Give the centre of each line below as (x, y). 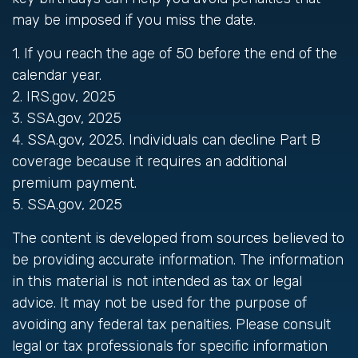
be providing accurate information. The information (178, 260)
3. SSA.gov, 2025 (67, 118)
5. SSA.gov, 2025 (67, 205)
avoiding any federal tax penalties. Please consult (171, 324)
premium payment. (74, 183)
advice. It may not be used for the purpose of (159, 303)
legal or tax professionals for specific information (170, 346)
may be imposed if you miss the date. (134, 20)
